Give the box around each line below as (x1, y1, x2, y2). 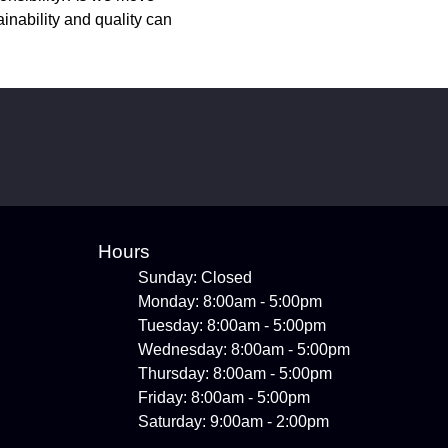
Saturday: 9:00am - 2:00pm (138, 413, 329, 430)
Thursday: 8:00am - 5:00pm (138, 365, 332, 382)
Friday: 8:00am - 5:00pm (138, 389, 310, 406)
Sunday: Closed (138, 269, 252, 286)
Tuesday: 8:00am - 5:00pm (138, 317, 326, 334)
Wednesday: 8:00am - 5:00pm (138, 341, 350, 358)
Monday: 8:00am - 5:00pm (138, 293, 322, 310)
